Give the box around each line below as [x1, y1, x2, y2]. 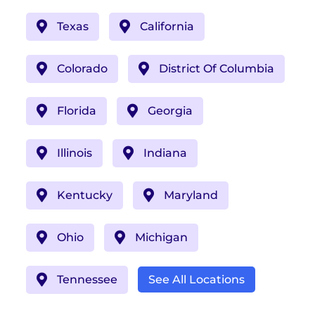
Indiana [143, 146, 187, 160]
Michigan [134, 231, 188, 245]
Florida [56, 104, 96, 118]
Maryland [163, 188, 218, 202]
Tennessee [56, 273, 117, 287]
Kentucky [56, 188, 112, 202]
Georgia [147, 104, 193, 118]
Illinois [56, 146, 92, 160]
